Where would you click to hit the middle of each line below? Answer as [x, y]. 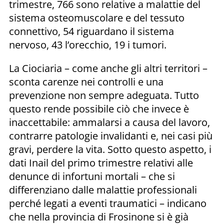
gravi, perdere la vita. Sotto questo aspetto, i [110, 149]
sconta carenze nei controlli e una [86, 81]
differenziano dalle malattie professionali [103, 189]
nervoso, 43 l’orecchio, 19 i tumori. [88, 44]
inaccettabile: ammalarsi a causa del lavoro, [109, 122]
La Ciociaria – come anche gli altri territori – [108, 68]
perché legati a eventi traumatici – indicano [108, 203]
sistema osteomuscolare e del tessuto [97, 17]
